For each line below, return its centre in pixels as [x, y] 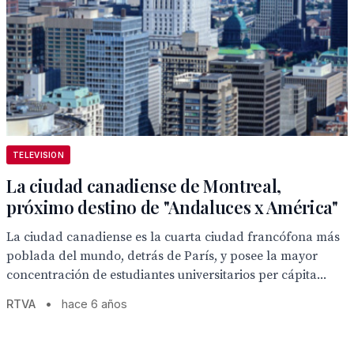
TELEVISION [38, 155]
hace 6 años [94, 304]
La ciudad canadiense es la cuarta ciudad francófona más [173, 237]
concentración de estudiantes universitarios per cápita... [166, 275]
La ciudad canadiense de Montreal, [144, 186]
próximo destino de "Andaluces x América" [172, 207]
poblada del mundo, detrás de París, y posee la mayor [162, 256]
